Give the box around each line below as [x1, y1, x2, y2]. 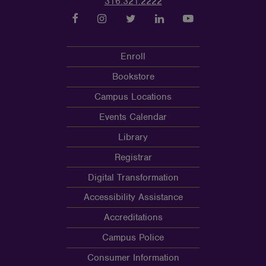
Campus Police [102, 232, 164, 244]
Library [118, 131, 148, 143]
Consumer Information [87, 252, 179, 264]
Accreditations [103, 211, 163, 224]
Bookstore [112, 71, 154, 83]
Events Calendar [99, 110, 167, 123]
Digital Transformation [87, 171, 179, 183]
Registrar [114, 151, 152, 163]
